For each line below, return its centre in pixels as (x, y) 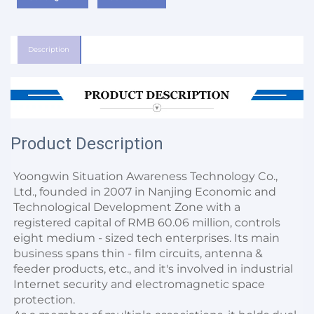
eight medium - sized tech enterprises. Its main (146, 238)
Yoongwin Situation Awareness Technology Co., (145, 176)
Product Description (87, 143)
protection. (44, 299)
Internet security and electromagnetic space (139, 284)
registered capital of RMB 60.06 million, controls (147, 222)
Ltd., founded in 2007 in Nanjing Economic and (145, 191)
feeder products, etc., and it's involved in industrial (153, 268)
